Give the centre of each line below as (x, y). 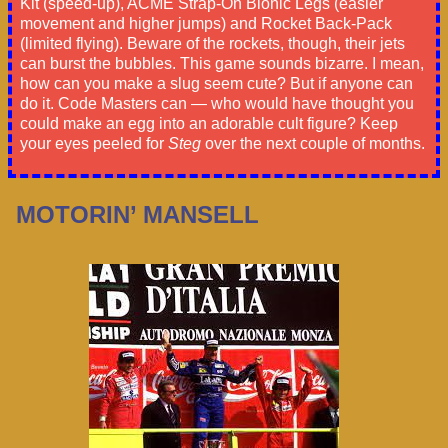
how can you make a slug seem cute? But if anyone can (216, 83)
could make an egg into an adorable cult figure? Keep (209, 123)
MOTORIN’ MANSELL (137, 215)
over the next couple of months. (313, 143)
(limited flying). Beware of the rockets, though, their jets (212, 43)
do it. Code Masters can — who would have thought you (217, 103)
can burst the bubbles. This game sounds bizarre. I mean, (222, 63)
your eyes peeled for (94, 143)
